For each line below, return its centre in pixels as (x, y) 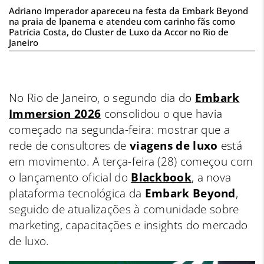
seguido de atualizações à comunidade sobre (124, 209)
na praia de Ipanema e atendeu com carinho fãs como (122, 22)
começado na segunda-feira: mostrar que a (119, 130)
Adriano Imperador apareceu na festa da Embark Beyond (128, 11)
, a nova (211, 178)
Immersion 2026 (55, 114)
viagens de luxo (174, 146)
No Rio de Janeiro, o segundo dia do (102, 98)
